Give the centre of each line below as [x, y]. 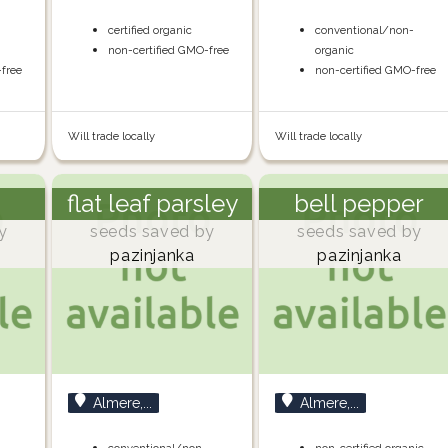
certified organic [150, 30]
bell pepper [359, 204]
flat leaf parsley [152, 204]
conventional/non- [365, 30]
